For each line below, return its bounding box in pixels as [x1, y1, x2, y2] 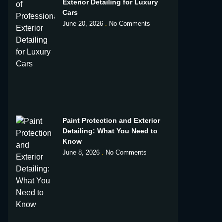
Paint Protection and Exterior [62, 116, 160, 125]
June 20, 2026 [62, 20, 105, 28]
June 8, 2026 [62, 149, 102, 157]
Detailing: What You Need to [62, 127, 158, 135]
